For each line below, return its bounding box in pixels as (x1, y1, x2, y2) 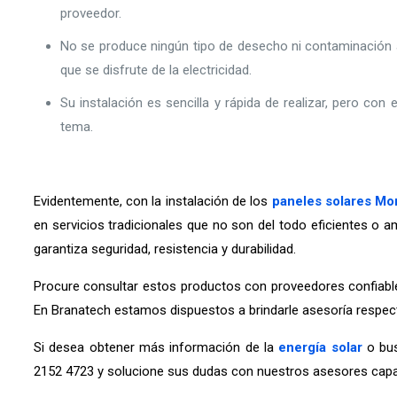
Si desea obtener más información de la (33, 339, 279, 355)
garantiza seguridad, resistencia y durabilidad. (33, 241, 296, 257)
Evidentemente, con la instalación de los (33, 193, 272, 209)
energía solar (278, 339, 362, 355)
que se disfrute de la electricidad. (59, 62, 252, 78)
